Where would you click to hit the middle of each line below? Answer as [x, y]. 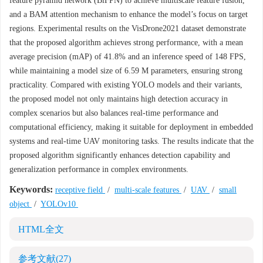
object [21, 204]
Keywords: [31, 189]
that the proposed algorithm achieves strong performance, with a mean [126, 43]
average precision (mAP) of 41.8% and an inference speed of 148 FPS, [128, 57]
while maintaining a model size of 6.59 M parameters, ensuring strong [126, 71]
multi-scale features [148, 190]
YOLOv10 [59, 204]
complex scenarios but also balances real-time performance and [114, 113]
